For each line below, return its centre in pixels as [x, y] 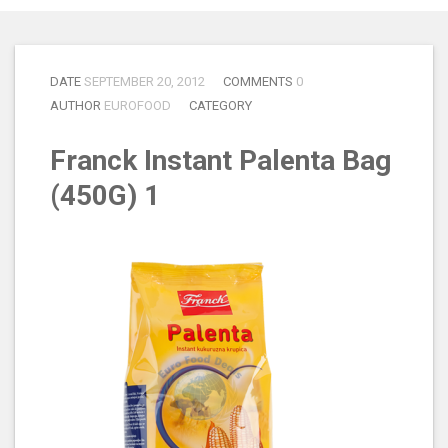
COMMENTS [259, 81]
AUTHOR [77, 105]
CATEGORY [220, 105]
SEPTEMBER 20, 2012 [144, 81]
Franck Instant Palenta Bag [220, 160]
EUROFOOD [137, 105]
